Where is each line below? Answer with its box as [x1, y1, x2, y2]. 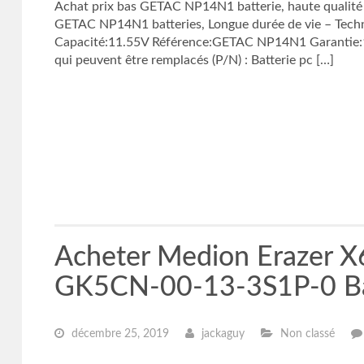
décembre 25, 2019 [67, 328, 169, 340]
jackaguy [197, 328, 245, 340]
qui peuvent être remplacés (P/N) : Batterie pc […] [54, 54, 334, 67]
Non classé [276, 328, 335, 340]
